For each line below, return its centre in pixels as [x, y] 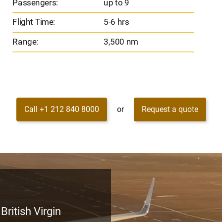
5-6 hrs [115, 22]
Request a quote [170, 110]
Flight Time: [33, 22]
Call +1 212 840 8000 [61, 110]
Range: [25, 42]
